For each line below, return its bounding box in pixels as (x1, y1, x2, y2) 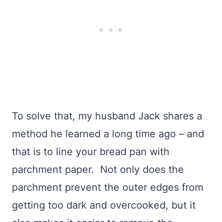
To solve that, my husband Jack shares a (12, 110, 202, 122)
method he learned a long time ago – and (12, 128, 204, 140)
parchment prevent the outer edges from (12, 181, 203, 193)
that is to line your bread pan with (12, 146, 169, 158)
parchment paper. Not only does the (12, 164, 184, 175)
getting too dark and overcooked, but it (12, 199, 196, 211)
